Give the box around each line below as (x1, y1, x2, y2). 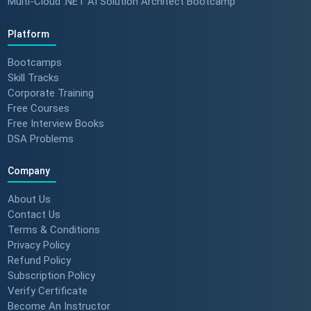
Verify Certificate (7, 284, 87, 296)
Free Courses (7, 101, 69, 114)
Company (7, 165, 50, 176)
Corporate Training (7, 86, 94, 99)
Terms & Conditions (7, 223, 100, 235)
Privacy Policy (7, 238, 70, 251)
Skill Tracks (7, 71, 59, 83)
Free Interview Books (7, 117, 104, 129)
